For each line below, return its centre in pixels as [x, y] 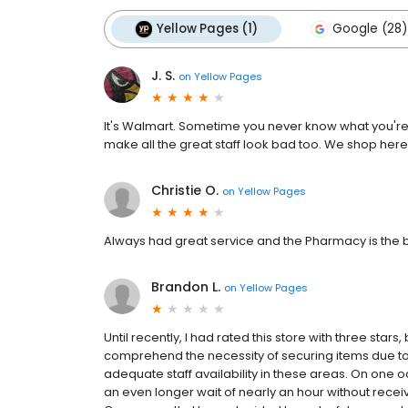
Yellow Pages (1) [207, 29]
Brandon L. [186, 287]
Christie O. [185, 191]
